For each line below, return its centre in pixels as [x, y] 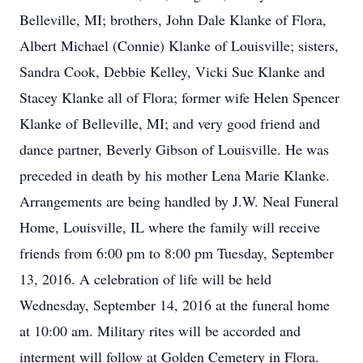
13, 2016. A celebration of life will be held [145, 279]
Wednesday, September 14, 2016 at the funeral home [175, 305]
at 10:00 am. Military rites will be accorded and [160, 331]
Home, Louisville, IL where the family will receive [170, 227]
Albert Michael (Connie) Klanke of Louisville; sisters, [179, 45]
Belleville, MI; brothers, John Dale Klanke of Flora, [173, 19]
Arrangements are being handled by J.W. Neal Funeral [179, 201]
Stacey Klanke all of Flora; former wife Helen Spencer [179, 97]
